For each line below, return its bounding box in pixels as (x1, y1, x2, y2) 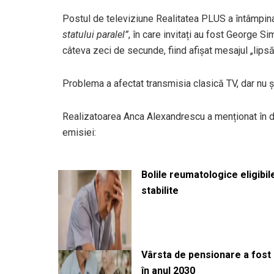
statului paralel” (62, 29, 128, 41)
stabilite (141, 185, 179, 197)
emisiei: (62, 127, 96, 139)
